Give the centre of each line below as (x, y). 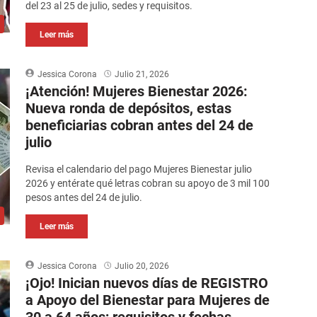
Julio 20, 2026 (142, 266)
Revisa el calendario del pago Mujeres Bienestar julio (139, 169)
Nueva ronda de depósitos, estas (129, 109)
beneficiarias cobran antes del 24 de (140, 126)
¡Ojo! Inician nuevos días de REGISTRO (147, 283)
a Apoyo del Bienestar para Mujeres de (148, 300)
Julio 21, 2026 (142, 75)
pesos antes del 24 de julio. (84, 198)
